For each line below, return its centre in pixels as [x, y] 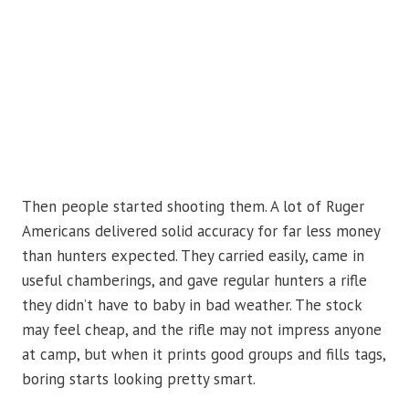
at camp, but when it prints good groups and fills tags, [204, 354]
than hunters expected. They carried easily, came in [193, 255]
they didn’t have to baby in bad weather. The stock [192, 304]
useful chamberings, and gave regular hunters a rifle [194, 280]
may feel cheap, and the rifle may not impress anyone [202, 329]
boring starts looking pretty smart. [139, 378]
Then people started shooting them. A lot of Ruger [193, 206]
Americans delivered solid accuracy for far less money [201, 231]
